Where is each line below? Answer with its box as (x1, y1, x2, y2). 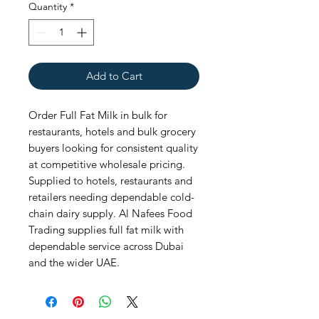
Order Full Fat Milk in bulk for (28, 108, 167, 122)
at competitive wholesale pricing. (28, 157, 185, 171)
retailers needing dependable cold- (28, 190, 194, 204)
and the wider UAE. (28, 256, 120, 269)
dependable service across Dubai (28, 239, 184, 253)
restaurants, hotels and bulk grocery (28, 125, 196, 138)
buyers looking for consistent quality (28, 141, 198, 155)
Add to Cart (85, 69, 142, 83)
